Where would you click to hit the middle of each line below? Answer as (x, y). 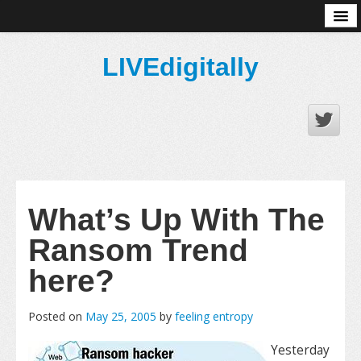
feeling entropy (214, 316)
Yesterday (300, 350)
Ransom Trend (138, 250)
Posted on (57, 316)
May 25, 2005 (121, 316)
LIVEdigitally (180, 67)
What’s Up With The (176, 220)
